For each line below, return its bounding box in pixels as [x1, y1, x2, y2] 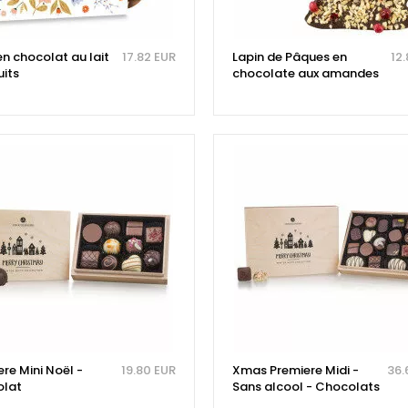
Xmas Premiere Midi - [231, 362, 359, 380]
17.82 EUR [121, 48, 176, 66]
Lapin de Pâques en [231, 48, 347, 66]
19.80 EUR [120, 362, 176, 380]
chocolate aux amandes [231, 65, 379, 83]
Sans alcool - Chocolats [231, 378, 380, 396]
